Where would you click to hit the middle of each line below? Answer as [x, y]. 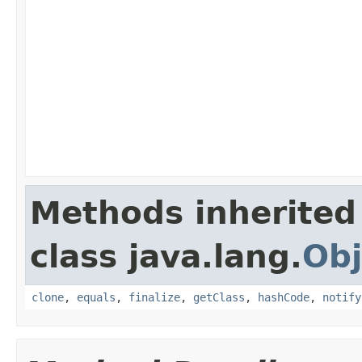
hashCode [284, 297]
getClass [219, 297]
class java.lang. [166, 256]
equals [96, 297]
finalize [154, 297]
